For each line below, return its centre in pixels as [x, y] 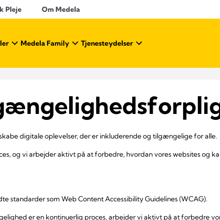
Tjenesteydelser [107, 43]
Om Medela [61, 9]
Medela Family [45, 43]
